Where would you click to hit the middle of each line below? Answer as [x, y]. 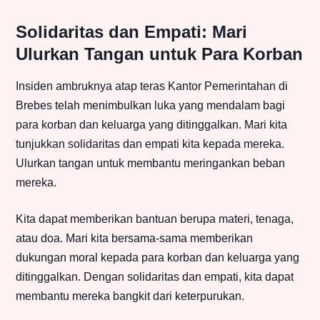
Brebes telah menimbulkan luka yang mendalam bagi [150, 106]
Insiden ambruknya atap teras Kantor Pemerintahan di [152, 86]
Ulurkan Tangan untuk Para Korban [159, 54]
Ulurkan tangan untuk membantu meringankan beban [150, 164]
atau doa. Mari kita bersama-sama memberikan [134, 239]
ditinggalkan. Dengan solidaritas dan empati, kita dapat [155, 277]
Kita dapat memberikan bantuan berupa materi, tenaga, [155, 219]
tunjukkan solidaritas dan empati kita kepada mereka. [150, 144]
